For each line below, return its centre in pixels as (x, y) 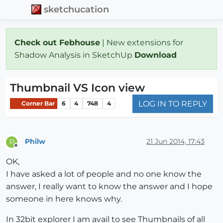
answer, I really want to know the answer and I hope (109, 186)
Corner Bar (37, 104)
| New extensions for (142, 42)
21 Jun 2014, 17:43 (175, 142)
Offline (25, 149)
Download (157, 55)
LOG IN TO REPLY (173, 104)
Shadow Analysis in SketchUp (74, 55)
